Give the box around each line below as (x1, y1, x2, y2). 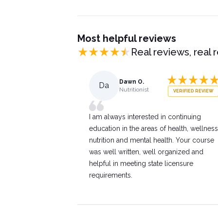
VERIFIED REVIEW (173, 88, 213, 93)
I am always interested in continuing (89, 112, 201, 121)
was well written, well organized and (89, 147, 203, 156)
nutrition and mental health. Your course (89, 136, 214, 144)
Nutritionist (119, 86, 149, 93)
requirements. (89, 171, 132, 179)
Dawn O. (119, 78, 144, 85)
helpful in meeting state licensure (89, 159, 193, 167)
